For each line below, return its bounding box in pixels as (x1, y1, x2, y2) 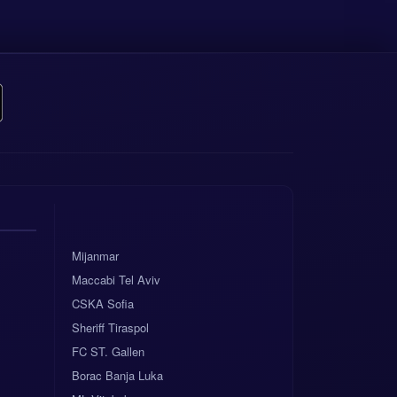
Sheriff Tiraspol (72, 319, 149, 336)
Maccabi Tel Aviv (72, 271, 160, 288)
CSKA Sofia (72, 295, 134, 312)
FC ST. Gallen (72, 343, 144, 360)
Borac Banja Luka (72, 367, 163, 384)
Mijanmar (72, 247, 119, 264)
